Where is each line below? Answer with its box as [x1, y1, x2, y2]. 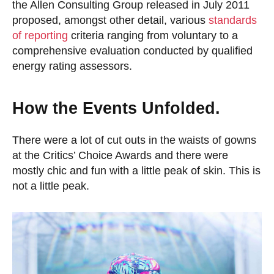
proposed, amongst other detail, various [12, 13, 209, 26]
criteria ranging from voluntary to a [68, 29, 238, 42]
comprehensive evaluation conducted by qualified [12, 44, 253, 57]
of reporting [12, 29, 68, 42]
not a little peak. [12, 180, 89, 193]
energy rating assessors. [12, 59, 132, 72]
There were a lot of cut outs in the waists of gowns [12, 134, 256, 147]
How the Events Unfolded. [12, 99, 220, 118]
